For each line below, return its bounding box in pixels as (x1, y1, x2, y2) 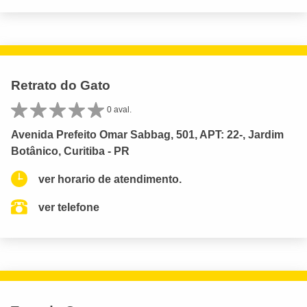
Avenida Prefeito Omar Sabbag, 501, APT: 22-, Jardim (11, 128, 284, 140)
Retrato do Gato (11, 78, 110, 93)
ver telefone (38, 201, 99, 213)
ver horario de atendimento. (38, 173, 182, 185)
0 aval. (107, 105, 132, 115)
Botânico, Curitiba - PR (11, 145, 130, 157)
